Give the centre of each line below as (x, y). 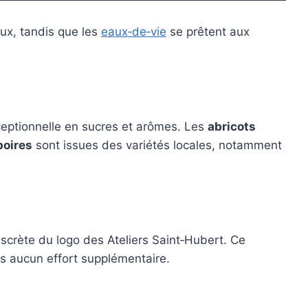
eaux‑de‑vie (134, 32)
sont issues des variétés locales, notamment (157, 145)
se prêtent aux (208, 32)
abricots (232, 127)
